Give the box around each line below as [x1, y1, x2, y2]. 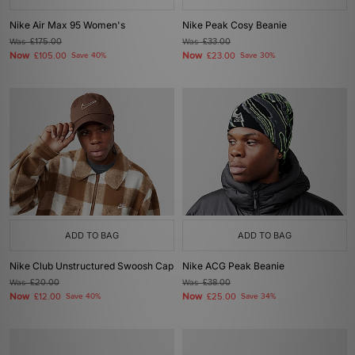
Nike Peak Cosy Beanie [182, 19, 287, 31]
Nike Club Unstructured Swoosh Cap [10, 260, 174, 272]
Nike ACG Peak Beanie [182, 260, 284, 272]
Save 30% [240, 51, 275, 60]
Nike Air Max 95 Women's [10, 19, 125, 31]
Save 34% [241, 292, 276, 301]
